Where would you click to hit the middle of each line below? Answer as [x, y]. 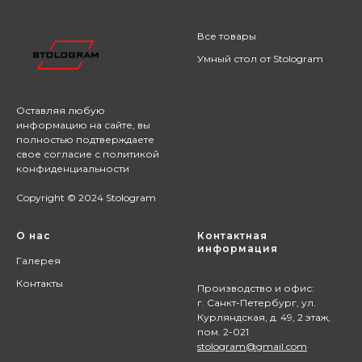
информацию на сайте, [77, 124]
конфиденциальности [73, 168]
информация [238, 248]
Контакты [40, 283]
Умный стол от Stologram [260, 59]
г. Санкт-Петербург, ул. [257, 302]
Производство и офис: [256, 288]
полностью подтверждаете [85, 139]
